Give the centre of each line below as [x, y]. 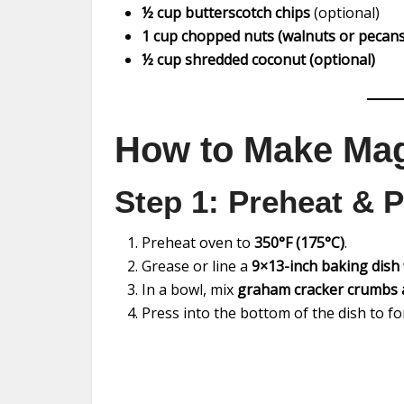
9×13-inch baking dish [326, 266]
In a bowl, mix [189, 289]
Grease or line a [197, 266]
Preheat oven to [198, 243]
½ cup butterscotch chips [226, 13]
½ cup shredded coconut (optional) [258, 60]
